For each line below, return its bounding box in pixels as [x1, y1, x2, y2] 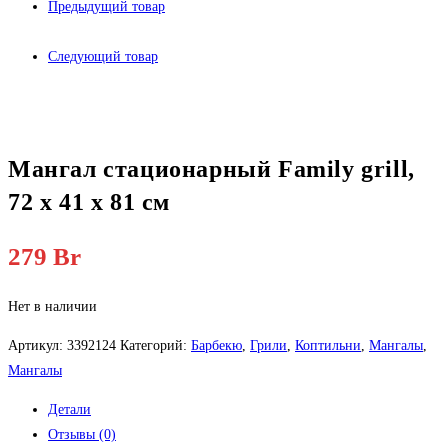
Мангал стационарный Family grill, [8, 156, 415, 183]
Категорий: [120, 338, 191, 354]
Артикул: [8, 338, 67, 354]
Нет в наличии [8, 299, 97, 315]
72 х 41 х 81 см [8, 189, 170, 216]
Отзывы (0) [48, 427, 116, 443]
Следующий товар [48, 49, 158, 65]
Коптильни [295, 338, 361, 354]
